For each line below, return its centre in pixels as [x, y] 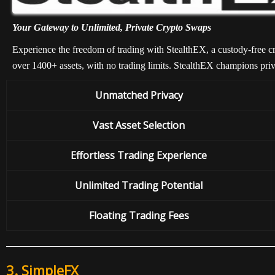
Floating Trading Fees [139, 216]
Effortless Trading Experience [139, 156]
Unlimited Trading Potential [139, 186]
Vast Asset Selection [139, 126]
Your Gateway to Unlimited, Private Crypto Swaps [112, 28]
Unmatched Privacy [139, 95]
